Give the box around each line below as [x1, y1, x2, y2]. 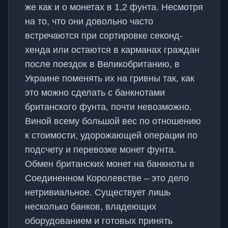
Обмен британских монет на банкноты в [25, 159, 194, 169]
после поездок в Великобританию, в [25, 59, 180, 69]
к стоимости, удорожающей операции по [25, 130, 197, 140]
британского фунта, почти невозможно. [25, 102, 192, 112]
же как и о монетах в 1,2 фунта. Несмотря [25, 2, 203, 12]
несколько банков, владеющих [25, 202, 156, 212]
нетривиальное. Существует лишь [25, 187, 170, 197]
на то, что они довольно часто [25, 16, 153, 26]
